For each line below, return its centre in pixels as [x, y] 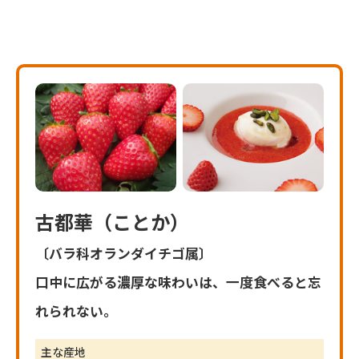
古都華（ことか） [112, 222]
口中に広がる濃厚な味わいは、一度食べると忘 [178, 282]
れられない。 [76, 311]
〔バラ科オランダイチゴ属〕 [131, 253]
